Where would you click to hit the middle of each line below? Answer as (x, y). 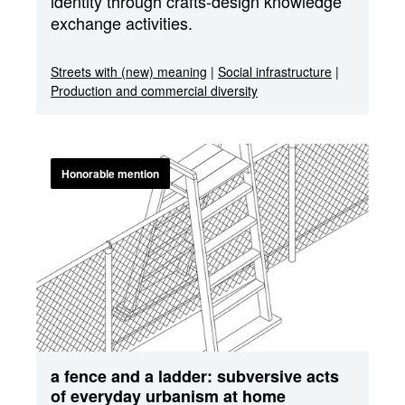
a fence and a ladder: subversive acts (195, 376)
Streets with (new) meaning (129, 71)
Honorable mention (110, 174)
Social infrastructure (275, 71)
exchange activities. (122, 23)
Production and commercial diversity (154, 90)
